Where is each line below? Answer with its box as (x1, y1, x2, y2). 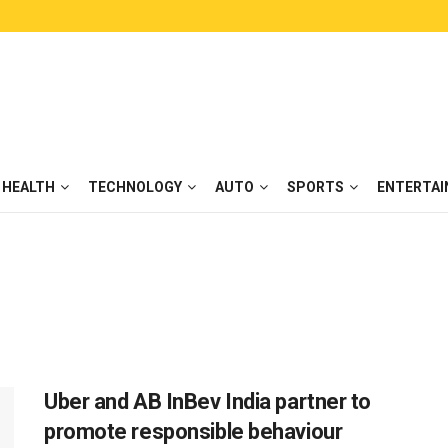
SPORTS (287, 179, 344, 195)
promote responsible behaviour (44, 419, 343, 444)
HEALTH (2, 179, 55, 195)
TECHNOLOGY (88, 179, 182, 195)
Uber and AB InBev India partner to (44, 389, 372, 414)
